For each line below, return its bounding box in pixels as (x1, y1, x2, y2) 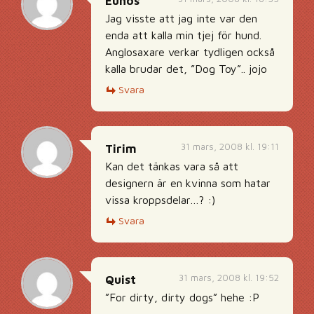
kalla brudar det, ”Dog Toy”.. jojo (105, 62, 267, 75)
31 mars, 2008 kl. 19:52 (179, 272, 279, 283)
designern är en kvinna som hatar (105, 177, 271, 189)
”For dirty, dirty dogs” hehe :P (105, 291, 259, 303)
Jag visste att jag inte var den (105, 12, 257, 25)
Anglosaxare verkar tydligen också (105, 46, 275, 58)
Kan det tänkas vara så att (105, 160, 238, 172)
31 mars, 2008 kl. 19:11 (181, 141, 279, 152)
